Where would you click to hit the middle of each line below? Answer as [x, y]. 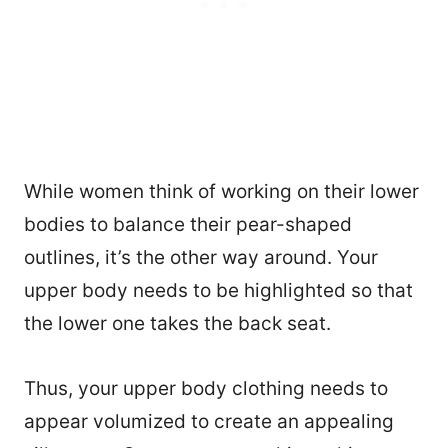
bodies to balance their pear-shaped [188, 225]
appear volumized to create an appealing [209, 422]
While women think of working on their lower [221, 192]
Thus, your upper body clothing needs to [206, 389]
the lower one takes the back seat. [180, 324]
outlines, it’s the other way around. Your [201, 258]
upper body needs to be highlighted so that [218, 291]
